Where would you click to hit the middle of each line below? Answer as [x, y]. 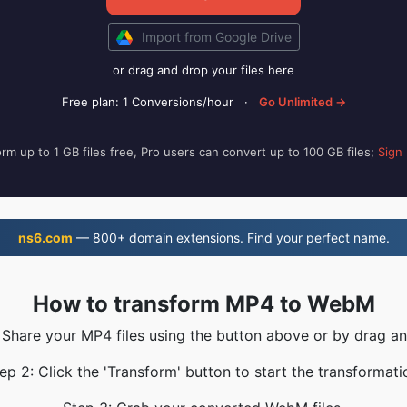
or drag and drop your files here [203, 70]
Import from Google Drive [216, 37]
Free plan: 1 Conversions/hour [147, 102]
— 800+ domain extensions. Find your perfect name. [231, 238]
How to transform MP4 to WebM [203, 304]
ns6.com [45, 238]
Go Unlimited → [302, 102]
